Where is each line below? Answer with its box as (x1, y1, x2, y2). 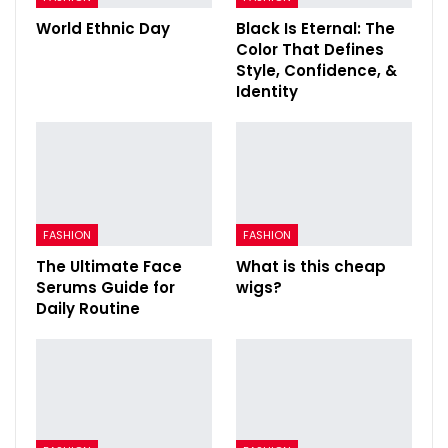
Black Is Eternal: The (236, 18, 395, 40)
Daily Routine (36, 297, 140, 319)
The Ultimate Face (36, 255, 182, 277)
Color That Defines (236, 39, 384, 61)
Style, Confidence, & (236, 60, 397, 82)
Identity (236, 81, 298, 103)
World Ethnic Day (36, 18, 170, 40)
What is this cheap (236, 255, 386, 277)
